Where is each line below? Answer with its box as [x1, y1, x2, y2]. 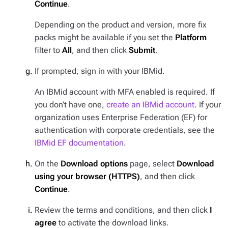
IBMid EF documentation [35, 138, 124, 148]
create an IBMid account [106, 100, 194, 109]
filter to [35, 45, 62, 55]
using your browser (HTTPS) [35, 172, 140, 181]
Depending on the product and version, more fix [35, 20, 207, 30]
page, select [128, 159, 177, 168]
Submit [129, 45, 155, 55]
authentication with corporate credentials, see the [35, 125, 215, 135]
